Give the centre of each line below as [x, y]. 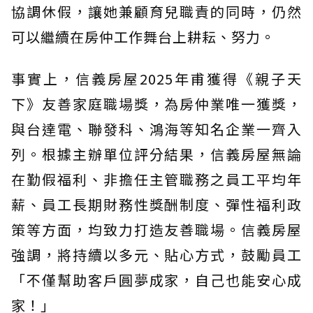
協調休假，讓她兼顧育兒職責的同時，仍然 [156, 12]
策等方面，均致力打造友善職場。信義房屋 [156, 230]
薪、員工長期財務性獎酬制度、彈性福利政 [156, 205]
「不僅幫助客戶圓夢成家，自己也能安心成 [156, 280]
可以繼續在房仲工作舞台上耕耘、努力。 [143, 37]
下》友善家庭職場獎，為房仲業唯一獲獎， [156, 104]
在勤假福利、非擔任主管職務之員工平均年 [156, 180]
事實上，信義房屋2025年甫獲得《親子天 [156, 79]
